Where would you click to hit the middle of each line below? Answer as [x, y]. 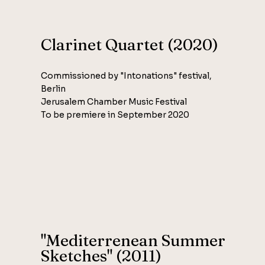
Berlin [54, 89]
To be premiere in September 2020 [115, 115]
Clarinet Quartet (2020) [130, 45]
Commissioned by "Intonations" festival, [127, 76]
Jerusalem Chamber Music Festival [114, 102]
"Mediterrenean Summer [133, 241]
